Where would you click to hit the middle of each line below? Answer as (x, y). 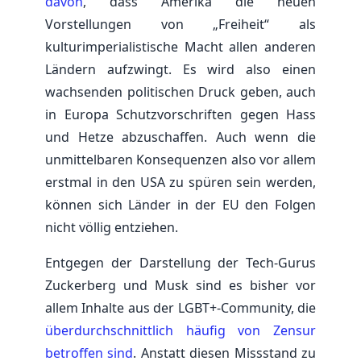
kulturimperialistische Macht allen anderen (180, 46)
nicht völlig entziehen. (112, 227)
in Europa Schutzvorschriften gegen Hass (180, 114)
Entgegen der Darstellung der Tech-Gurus (180, 262)
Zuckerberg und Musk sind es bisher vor (180, 285)
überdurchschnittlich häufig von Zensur (180, 330)
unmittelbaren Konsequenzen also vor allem (180, 159)
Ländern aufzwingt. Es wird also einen (180, 69)
